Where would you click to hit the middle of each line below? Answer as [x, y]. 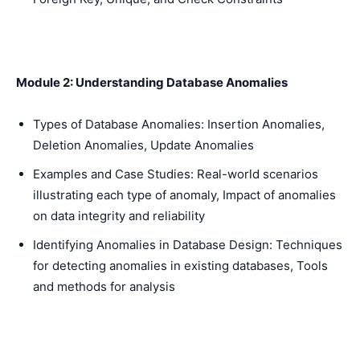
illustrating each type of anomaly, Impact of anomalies [184, 195]
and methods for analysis [104, 286]
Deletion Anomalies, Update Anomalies [143, 145]
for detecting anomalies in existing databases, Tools [180, 266]
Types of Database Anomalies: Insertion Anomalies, [179, 124]
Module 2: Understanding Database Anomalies [152, 82]
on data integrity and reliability [119, 216]
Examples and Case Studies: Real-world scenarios [176, 174]
